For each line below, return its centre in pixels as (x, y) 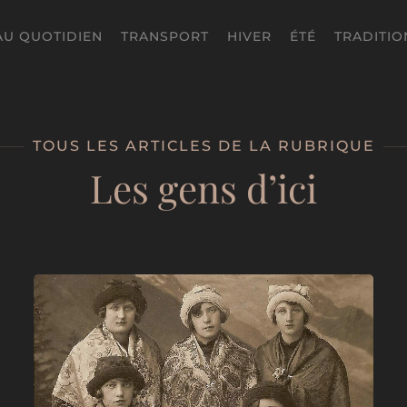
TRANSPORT (165, 36)
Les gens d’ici (203, 188)
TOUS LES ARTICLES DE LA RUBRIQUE (203, 146)
